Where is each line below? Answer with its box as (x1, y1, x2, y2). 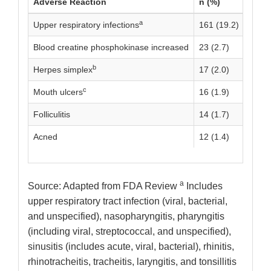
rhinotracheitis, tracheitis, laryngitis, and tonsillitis (28, 256, 237, 267)
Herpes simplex (33, 65, 93, 75)
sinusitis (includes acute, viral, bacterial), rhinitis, (28, 241, 234, 252)
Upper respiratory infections (33, 20, 139, 30)
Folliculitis (33, 109, 70, 120)
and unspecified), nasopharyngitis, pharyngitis (28, 211, 224, 222)
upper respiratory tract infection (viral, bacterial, (28, 196, 227, 207)
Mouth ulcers (33, 87, 83, 97)
